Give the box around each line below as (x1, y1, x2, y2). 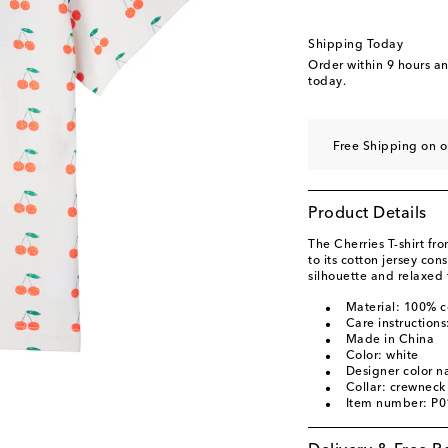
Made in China (345, 334, 434, 346)
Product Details (308, 206, 427, 222)
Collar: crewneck (345, 382, 446, 394)
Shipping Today (308, 39, 403, 51)
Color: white (345, 350, 419, 362)
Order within (308, 60, 387, 72)
